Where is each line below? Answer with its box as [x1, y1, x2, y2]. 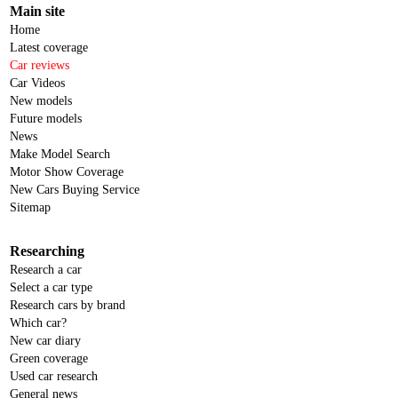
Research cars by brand [10, 298, 125, 312]
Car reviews [10, 59, 69, 72]
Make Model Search [10, 147, 110, 161]
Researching [10, 243, 84, 259]
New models [10, 94, 72, 107]
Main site [10, 4, 65, 19]
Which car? [10, 316, 67, 330]
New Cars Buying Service [10, 183, 139, 196]
